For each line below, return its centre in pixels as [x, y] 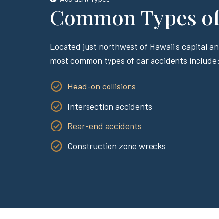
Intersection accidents [110, 106]
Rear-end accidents [105, 126]
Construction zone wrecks [117, 145]
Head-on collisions [102, 86]
